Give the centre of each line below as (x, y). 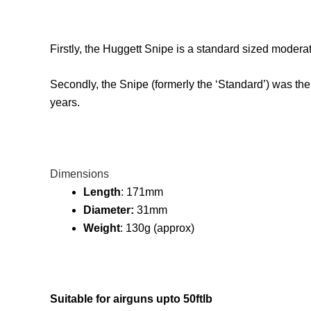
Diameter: (110, 210)
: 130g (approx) (157, 228)
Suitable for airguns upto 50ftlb (131, 299)
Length (102, 192)
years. (65, 103)
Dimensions (79, 174)
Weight (102, 228)
